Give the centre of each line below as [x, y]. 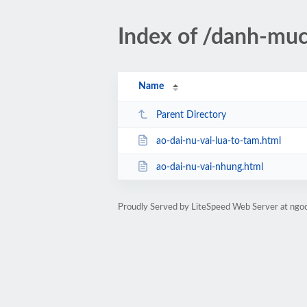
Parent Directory [191, 115]
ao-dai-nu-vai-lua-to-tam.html [218, 141]
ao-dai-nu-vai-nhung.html [209, 167]
